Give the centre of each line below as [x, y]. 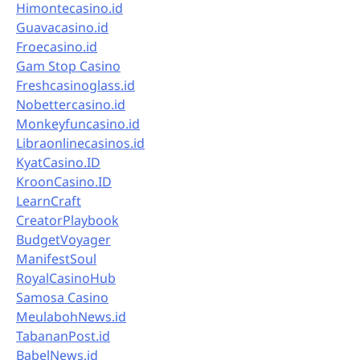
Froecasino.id [57, 46]
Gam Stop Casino [68, 65]
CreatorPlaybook [67, 220]
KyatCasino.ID [58, 162]
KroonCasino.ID [64, 181]
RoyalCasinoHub [66, 278]
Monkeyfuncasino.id [78, 123]
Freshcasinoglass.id [76, 85]
